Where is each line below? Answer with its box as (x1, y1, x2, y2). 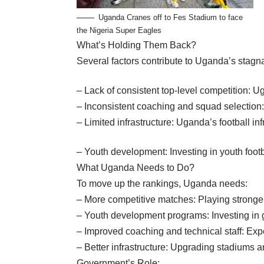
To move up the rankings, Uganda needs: (77, 179, 247, 189)
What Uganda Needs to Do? (77, 163, 194, 173)
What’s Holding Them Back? (77, 40, 196, 51)
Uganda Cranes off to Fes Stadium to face (98, 13, 243, 22)
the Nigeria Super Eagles (77, 26, 161, 35)
